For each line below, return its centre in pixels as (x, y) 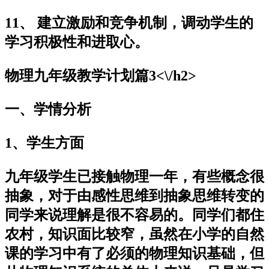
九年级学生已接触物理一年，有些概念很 (134, 176)
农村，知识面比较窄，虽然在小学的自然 (134, 234)
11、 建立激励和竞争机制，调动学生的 (129, 23)
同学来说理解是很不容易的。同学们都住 (134, 215)
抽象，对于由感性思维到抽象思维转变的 (134, 195)
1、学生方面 (44, 143)
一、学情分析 (48, 109)
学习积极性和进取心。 (77, 42)
